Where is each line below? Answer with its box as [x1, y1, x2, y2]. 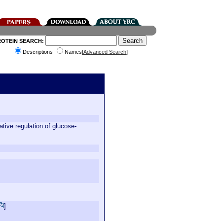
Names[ [64, 49, 83, 55]
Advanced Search [83, 49, 126, 55]
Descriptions [22, 49, 54, 55]
